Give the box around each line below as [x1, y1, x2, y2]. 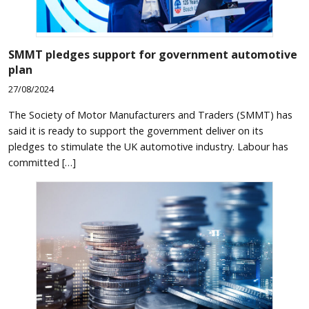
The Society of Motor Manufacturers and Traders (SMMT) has [8, 108, 292, 122]
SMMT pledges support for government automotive [8, 46, 297, 62]
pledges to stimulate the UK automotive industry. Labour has [8, 140, 288, 154]
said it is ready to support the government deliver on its [8, 124, 263, 138]
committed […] [8, 156, 76, 170]
